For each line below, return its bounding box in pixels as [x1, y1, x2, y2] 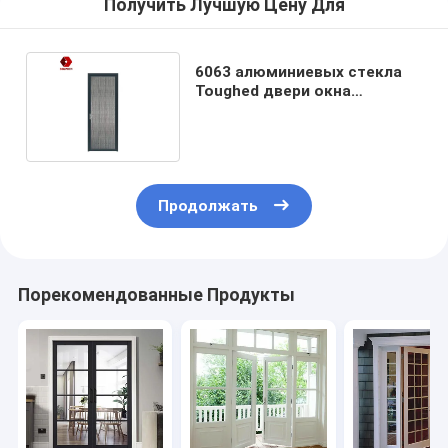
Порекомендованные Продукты [17, 285, 295, 306]
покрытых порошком [195, 100, 363, 119]
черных [195, 119, 253, 138]
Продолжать [158, 197, 259, 216]
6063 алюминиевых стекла [195, 62, 403, 81]
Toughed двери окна [195, 81, 352, 100]
